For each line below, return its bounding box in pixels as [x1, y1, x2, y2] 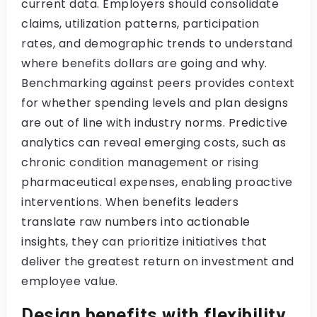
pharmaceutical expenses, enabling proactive [21, 174, 293, 190]
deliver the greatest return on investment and [21, 253, 294, 270]
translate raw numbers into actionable [21, 214, 250, 230]
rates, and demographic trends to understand [21, 35, 293, 52]
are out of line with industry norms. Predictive [21, 115, 288, 131]
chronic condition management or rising [21, 154, 258, 171]
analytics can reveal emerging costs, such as [21, 134, 286, 151]
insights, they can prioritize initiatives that [21, 234, 267, 250]
